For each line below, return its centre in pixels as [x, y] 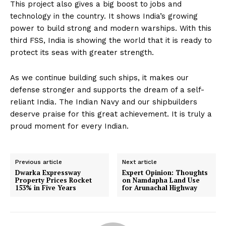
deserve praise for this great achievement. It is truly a [111, 114]
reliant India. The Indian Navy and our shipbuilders [104, 102]
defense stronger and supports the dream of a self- [107, 90]
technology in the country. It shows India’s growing [104, 16]
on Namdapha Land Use [161, 180]
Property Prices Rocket [53, 180]
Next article [140, 162]
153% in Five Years [46, 188]
